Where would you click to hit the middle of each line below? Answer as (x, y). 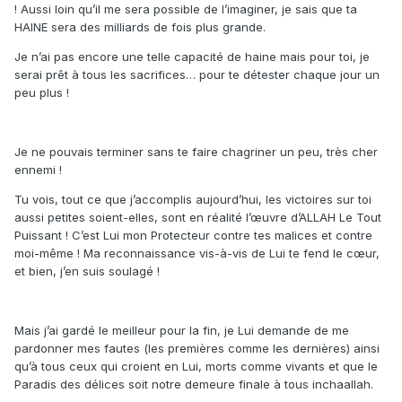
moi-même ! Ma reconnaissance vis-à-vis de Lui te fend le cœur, (197, 253)
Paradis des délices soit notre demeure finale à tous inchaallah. (194, 385)
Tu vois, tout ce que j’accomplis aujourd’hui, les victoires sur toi (193, 200)
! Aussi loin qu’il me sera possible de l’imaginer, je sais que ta (186, 9)
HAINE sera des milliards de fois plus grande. (140, 27)
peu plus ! (42, 93)
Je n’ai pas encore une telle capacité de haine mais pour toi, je (192, 57)
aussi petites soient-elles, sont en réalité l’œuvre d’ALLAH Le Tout (198, 218)
